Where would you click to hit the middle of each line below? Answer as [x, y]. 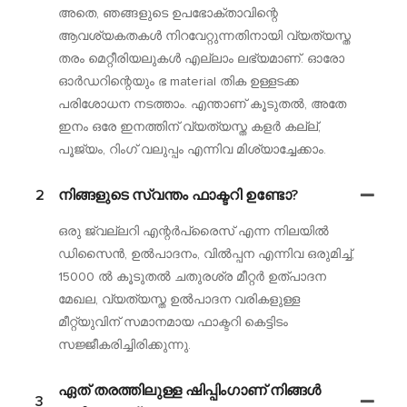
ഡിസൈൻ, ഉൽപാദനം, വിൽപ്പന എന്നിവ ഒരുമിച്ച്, [206, 254]
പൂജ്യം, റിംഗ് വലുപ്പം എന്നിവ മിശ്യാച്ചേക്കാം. [192, 149]
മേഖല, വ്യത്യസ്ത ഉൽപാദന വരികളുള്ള [179, 299]
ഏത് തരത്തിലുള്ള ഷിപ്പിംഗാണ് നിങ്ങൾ [189, 390]
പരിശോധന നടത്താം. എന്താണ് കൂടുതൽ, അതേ [202, 104]
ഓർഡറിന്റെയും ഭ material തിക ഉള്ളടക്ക [178, 81]
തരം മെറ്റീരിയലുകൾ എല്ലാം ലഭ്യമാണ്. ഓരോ [201, 59]
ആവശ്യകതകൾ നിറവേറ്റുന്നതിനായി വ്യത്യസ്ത [204, 36]
